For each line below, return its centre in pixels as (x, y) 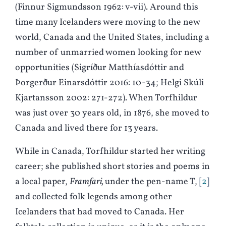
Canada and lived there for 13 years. (87, 129)
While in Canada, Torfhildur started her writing (110, 152)
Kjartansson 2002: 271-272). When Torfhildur (106, 98)
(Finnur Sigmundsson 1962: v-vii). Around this (107, 8)
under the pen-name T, (151, 182)
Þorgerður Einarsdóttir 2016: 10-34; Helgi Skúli (109, 83)
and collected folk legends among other (94, 197)
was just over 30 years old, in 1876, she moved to (112, 114)
